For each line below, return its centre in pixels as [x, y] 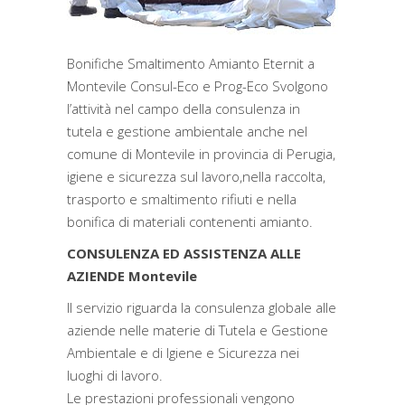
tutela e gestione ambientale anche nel [187, 131]
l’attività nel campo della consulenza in [184, 108]
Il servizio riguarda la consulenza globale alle [202, 307]
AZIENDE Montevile [132, 276]
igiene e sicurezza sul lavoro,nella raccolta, [196, 176]
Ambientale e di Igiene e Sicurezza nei [183, 353]
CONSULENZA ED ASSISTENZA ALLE [184, 253]
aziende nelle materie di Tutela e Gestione [198, 330]
